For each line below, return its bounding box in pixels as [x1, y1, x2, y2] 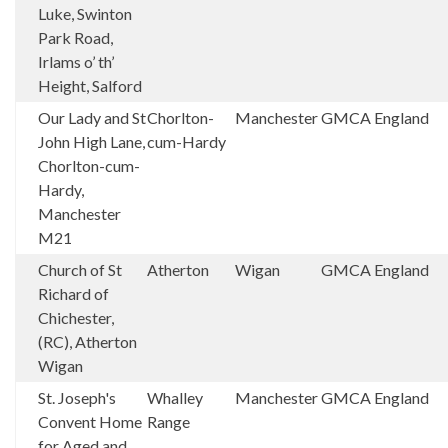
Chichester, [38, 308, 114, 327]
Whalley [147, 388, 203, 407]
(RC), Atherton [38, 332, 137, 351]
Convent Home [38, 412, 142, 431]
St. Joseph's [38, 388, 116, 407]
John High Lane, [38, 132, 145, 151]
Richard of [38, 284, 109, 303]
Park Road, [38, 28, 113, 47]
